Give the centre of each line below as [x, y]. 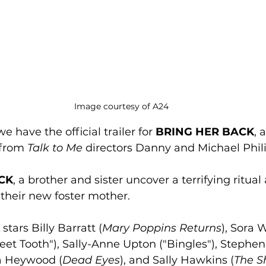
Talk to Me [55, 148]
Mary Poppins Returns [162, 228]
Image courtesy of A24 [121, 106]
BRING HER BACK [205, 132]
